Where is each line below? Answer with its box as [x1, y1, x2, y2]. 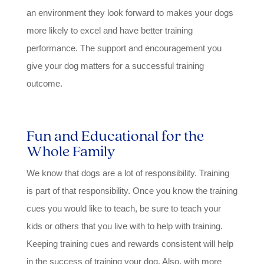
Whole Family [26, 140, 115, 160]
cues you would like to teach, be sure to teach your [26, 203, 221, 213]
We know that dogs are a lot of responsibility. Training [26, 167, 229, 178]
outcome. [26, 78, 65, 88]
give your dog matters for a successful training [26, 60, 204, 71]
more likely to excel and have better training [26, 25, 193, 35]
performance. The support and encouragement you [26, 42, 222, 53]
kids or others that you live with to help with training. [26, 220, 223, 231]
